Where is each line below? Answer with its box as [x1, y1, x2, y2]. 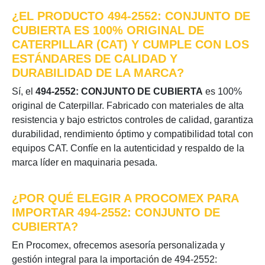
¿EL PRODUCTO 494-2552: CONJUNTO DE [12, 9, 250, 22]
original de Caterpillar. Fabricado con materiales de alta [12, 101, 244, 111]
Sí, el [12, 86, 35, 96]
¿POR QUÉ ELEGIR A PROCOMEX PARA [12, 192, 238, 205]
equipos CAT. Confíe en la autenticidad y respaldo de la [12, 143, 244, 153]
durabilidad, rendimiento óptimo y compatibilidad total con [12, 129, 253, 139]
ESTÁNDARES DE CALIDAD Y [12, 52, 177, 65]
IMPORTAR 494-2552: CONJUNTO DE [12, 206, 220, 219]
